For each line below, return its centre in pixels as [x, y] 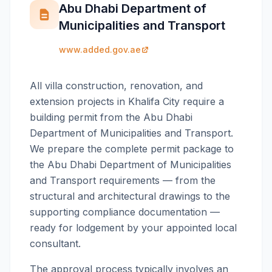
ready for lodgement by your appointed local [133, 228]
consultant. [55, 243]
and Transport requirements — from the [123, 180]
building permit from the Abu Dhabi [111, 117]
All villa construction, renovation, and [116, 86]
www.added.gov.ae [100, 49]
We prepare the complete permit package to [132, 149]
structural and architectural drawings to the [130, 196]
